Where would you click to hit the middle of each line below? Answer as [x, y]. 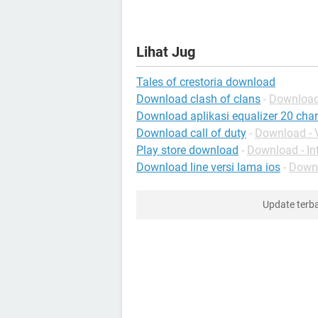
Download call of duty [191, 133]
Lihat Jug [166, 52]
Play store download [187, 150]
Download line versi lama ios [208, 167]
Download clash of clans [198, 99]
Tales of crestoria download [206, 82]
